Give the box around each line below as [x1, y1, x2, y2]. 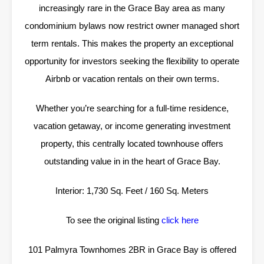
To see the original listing [65, 215, 161, 226]
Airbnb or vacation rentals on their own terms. [45, 74, 219, 84]
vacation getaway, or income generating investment [34, 121, 230, 131]
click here [161, 215, 199, 226]
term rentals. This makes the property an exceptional [31, 38, 233, 49]
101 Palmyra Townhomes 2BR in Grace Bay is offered [28, 245, 236, 255]
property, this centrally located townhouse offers [41, 138, 223, 149]
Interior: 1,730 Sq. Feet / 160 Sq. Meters [55, 186, 209, 196]
